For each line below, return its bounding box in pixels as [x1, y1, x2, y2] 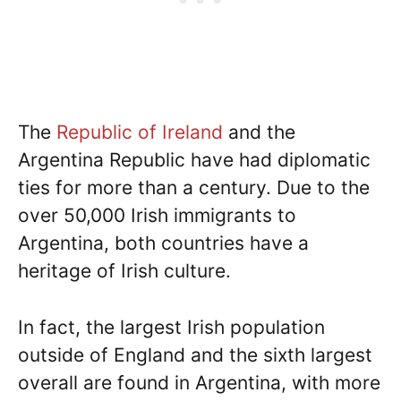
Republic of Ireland [56, 121, 223, 144]
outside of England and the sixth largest [18, 343, 372, 366]
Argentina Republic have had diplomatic [18, 149, 371, 172]
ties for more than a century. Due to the [18, 176, 370, 200]
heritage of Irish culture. [18, 260, 236, 283]
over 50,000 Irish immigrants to [18, 204, 296, 227]
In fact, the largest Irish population [18, 315, 325, 338]
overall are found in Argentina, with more [18, 371, 380, 394]
